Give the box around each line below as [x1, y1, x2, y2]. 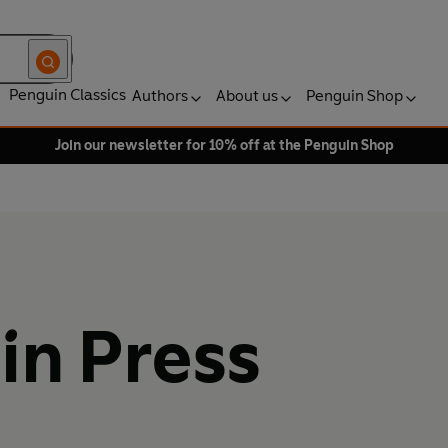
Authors [132, 86, 188, 105]
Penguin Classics [9, 85, 126, 104]
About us [216, 86, 278, 105]
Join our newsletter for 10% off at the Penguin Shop [54, 137, 394, 154]
